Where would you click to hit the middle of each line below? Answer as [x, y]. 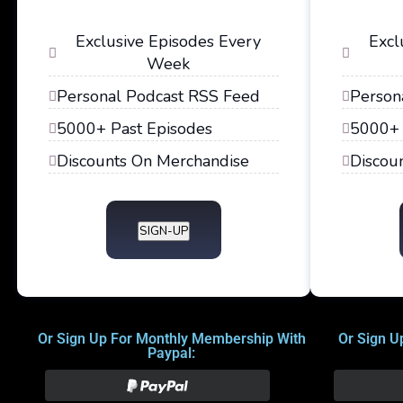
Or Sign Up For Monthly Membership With [171, 339]
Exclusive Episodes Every [168, 41]
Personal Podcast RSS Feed [158, 96]
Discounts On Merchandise [153, 161]
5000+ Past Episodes [134, 129]
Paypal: [171, 353]
